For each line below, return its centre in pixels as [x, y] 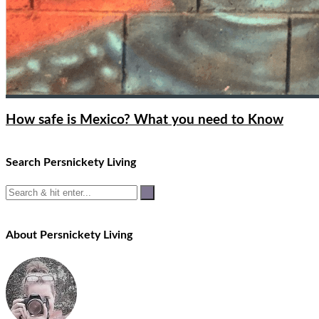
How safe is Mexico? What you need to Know [145, 120]
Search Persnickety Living [71, 163]
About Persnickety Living [69, 235]
